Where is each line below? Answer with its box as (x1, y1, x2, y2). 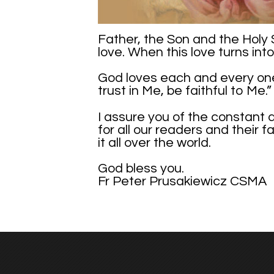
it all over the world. (98, 135, 211, 150)
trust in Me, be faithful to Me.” (98, 84, 272, 98)
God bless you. (98, 161, 184, 176)
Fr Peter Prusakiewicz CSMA (98, 174, 267, 189)
